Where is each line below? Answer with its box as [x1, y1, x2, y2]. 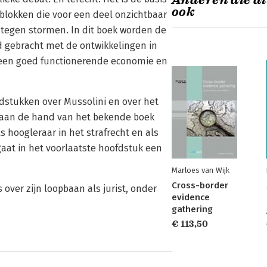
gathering [172, 204, 213, 215]
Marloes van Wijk [172, 166, 229, 175]
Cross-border [172, 180, 228, 191]
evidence [172, 192, 210, 203]
